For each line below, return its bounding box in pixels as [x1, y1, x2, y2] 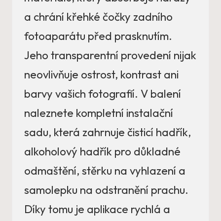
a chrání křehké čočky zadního [24, 10, 173, 24]
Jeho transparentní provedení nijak [24, 48, 196, 62]
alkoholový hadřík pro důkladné [24, 145, 181, 158]
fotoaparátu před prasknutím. [24, 29, 172, 43]
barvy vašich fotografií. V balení [24, 87, 181, 101]
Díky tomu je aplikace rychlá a [24, 202, 170, 216]
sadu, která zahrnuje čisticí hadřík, [24, 125, 191, 139]
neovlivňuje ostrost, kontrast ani [24, 68, 179, 81]
